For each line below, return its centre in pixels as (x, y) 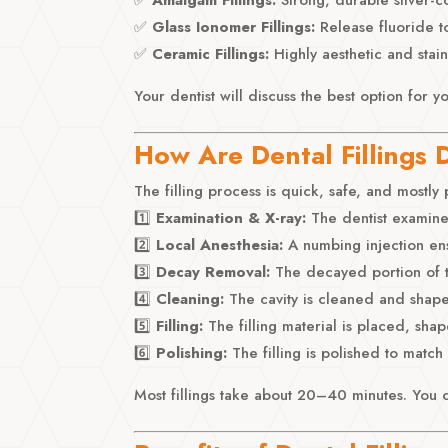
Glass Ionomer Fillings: (234, 26)
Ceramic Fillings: (211, 53)
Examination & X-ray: (231, 217)
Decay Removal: (213, 271)
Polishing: (192, 352)
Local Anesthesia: (220, 244)
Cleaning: (190, 298)
